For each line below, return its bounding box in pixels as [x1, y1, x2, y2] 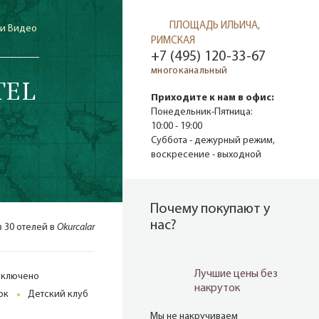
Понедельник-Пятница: [151, 107, 253, 118]
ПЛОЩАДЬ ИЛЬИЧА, [169, 20, 260, 31]
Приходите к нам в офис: [151, 93, 274, 104]
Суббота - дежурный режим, [151, 135, 275, 147]
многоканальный [151, 66, 228, 77]
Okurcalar [57, 222, 95, 233]
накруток [194, 283, 240, 295]
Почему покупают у [150, 202, 270, 217]
